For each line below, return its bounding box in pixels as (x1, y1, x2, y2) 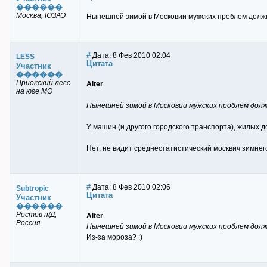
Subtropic (16, 184, 49, 193)
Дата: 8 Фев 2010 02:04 (91, 51, 170, 60)
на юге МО (16, 87, 52, 95)
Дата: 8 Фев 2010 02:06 (91, 183, 170, 191)
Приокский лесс (16, 79, 70, 87)
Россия (16, 219, 40, 227)
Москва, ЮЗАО (16, 11, 66, 20)
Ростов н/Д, (16, 210, 57, 219)
